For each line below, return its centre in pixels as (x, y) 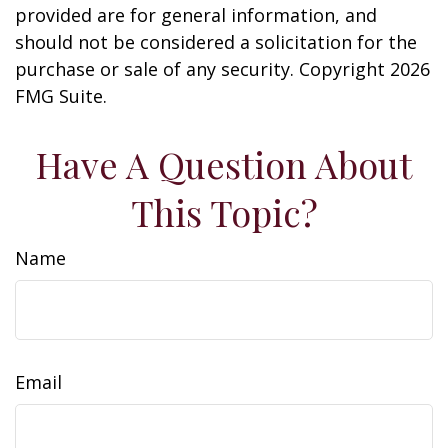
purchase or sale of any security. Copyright (202, 69)
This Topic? (224, 212)
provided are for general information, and (196, 15)
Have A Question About (224, 164)
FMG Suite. (61, 96)
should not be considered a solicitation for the (216, 42)
